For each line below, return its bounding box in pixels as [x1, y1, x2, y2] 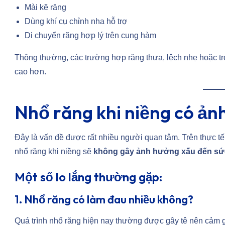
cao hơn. [15, 67, 46, 76]
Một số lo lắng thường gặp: [15, 169, 162, 185]
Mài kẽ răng [25, 3, 66, 12]
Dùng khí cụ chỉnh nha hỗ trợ [25, 17, 128, 26]
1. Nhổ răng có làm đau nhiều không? [15, 192, 193, 207]
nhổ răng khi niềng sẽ [15, 147, 93, 156]
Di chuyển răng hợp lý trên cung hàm [25, 31, 156, 40]
